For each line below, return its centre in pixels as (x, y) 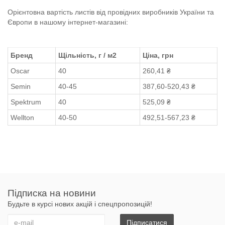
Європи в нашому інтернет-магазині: (68, 22)
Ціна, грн (158, 55)
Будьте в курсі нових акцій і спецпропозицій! (80, 204)
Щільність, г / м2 (87, 55)
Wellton (22, 117)
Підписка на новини (52, 193)
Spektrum (26, 102)
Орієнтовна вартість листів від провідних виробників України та (111, 12)
